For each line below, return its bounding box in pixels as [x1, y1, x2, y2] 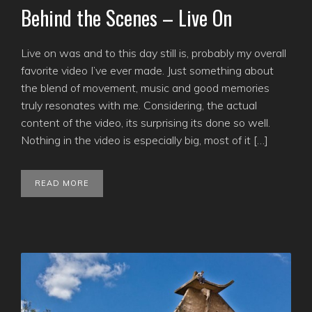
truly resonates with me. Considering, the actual [21, 98, 257, 113]
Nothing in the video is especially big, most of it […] [21, 133, 268, 148]
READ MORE [35, 178, 89, 189]
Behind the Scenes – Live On [21, 3, 232, 33]
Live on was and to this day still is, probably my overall [21, 46, 286, 61]
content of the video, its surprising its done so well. [21, 116, 270, 130]
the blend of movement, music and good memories [21, 81, 270, 95]
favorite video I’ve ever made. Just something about [21, 63, 274, 78]
